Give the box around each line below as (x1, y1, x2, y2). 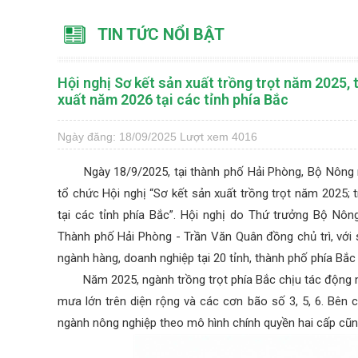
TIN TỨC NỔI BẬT (97, 24, 225, 44)
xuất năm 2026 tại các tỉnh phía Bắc (58, 90, 288, 108)
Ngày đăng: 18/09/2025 (58, 129, 177, 143)
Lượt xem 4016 (180, 129, 257, 143)
